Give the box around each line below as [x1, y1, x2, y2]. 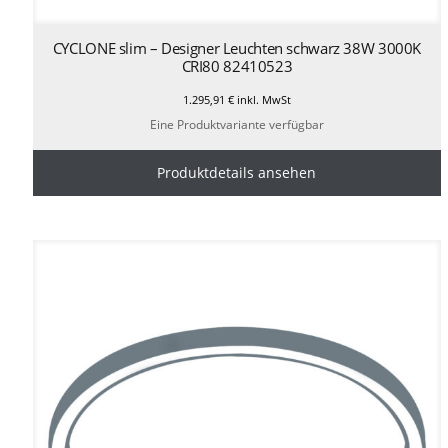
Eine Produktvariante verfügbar [149, 115, 324, 133]
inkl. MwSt [233, 92, 291, 108]
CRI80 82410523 [181, 56, 293, 77]
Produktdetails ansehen [157, 162, 317, 182]
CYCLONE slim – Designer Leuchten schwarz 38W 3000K [52, 38, 422, 59]
